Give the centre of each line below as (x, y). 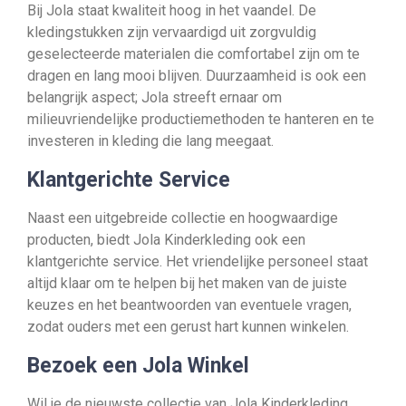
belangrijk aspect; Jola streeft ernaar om (155, 97)
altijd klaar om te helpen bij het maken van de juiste (187, 283)
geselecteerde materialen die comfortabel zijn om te (193, 54)
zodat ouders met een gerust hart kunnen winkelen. (188, 327)
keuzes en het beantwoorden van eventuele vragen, (189, 305)
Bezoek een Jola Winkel (138, 366)
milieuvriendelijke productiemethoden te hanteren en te (201, 119)
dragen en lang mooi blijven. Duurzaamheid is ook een (197, 76)
